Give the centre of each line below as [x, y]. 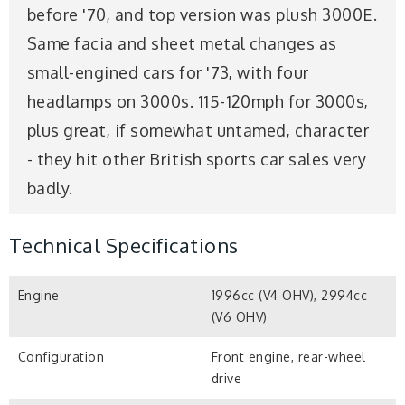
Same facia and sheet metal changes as [182, 43]
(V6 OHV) [240, 317]
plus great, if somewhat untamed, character [198, 130]
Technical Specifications [124, 245]
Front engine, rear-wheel [289, 357]
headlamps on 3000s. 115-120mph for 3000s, [198, 101]
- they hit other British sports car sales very [197, 159]
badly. [50, 188]
